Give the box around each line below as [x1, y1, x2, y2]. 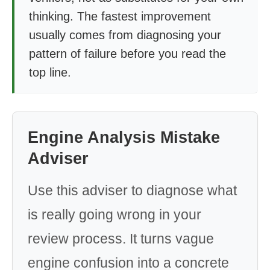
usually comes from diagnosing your [29, 28, 221, 42]
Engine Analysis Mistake [28, 128, 220, 146]
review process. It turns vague [28, 231, 214, 246]
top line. [29, 66, 71, 79]
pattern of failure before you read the [29, 47, 226, 60]
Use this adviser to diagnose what [28, 183, 237, 198]
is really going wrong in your [28, 207, 201, 222]
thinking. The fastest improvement [29, 10, 211, 23]
